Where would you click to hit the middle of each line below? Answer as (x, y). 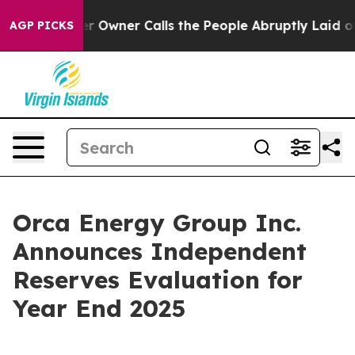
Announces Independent (160, 251)
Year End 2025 (99, 308)
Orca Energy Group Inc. (157, 223)
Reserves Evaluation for (158, 280)
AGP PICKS (42, 25)
